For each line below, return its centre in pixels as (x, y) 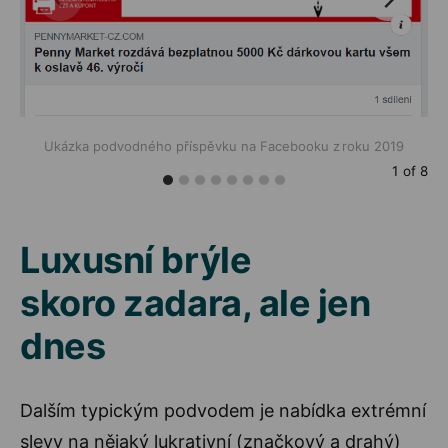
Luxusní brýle (136, 259)
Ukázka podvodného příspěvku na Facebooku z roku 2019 (224, 145)
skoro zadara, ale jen (195, 302)
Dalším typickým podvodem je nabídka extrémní (223, 410)
